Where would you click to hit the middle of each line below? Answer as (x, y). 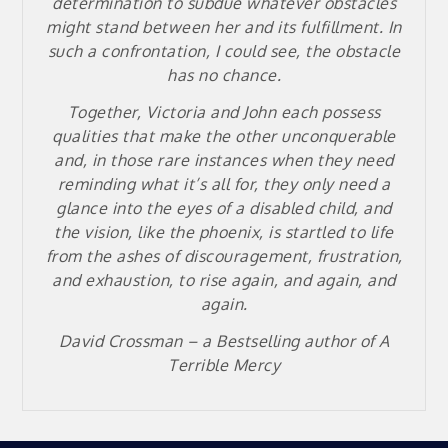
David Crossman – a (137, 340)
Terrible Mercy (224, 364)
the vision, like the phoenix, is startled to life (224, 231)
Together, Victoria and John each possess (224, 111)
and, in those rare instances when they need (224, 159)
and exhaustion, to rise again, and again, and (224, 279)
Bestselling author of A (303, 340)
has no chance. (224, 75)
